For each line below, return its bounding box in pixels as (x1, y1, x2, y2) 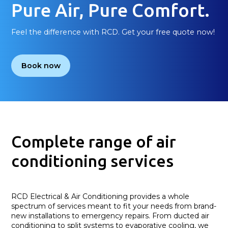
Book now (21, 61, 61, 70)
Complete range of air (11, 132, 177, 151)
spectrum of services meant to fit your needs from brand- (11, 201, 217, 211)
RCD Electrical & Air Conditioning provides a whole (11, 191, 190, 201)
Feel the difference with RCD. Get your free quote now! (11, 27, 215, 37)
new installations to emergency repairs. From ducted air (11, 211, 210, 220)
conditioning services (11, 151, 174, 170)
